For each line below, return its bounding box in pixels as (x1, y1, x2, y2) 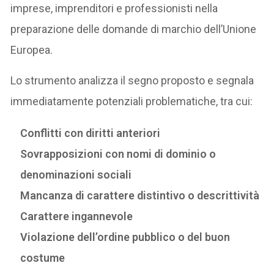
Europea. (10, 43, 53, 57)
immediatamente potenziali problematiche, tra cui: (10, 95, 253, 108)
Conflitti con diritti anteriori (20, 127, 161, 140)
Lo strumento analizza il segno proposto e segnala (10, 74, 254, 87)
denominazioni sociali (20, 168, 132, 182)
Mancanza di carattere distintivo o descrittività (20, 189, 260, 202)
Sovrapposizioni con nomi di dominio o (20, 147, 217, 161)
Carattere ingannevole (20, 210, 133, 223)
